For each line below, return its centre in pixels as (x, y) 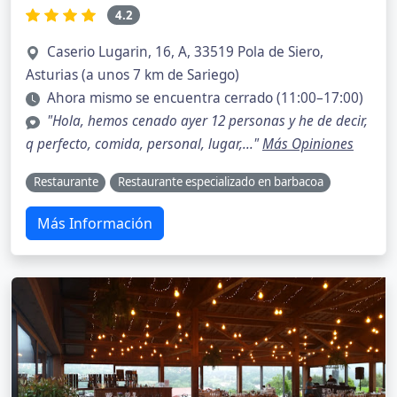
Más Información (95, 223)
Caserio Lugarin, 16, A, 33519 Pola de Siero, (185, 52)
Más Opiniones (308, 144)
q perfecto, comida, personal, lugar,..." (144, 144)
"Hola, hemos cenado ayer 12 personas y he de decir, (207, 121)
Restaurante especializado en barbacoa (220, 182)
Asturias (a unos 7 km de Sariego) (132, 75)
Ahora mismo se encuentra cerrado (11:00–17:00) (205, 98)
